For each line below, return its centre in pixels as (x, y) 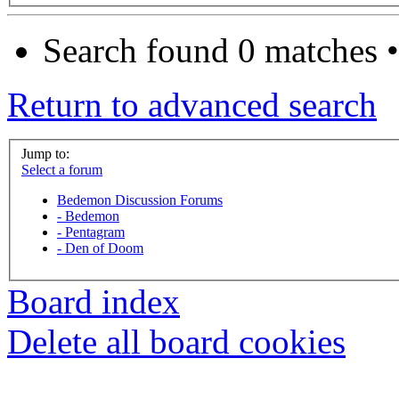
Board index (94, 301)
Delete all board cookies (176, 341)
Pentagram (95, 232)
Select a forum (62, 169)
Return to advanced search (192, 105)
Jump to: (45, 153)
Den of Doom (104, 248)
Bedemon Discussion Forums (140, 199)
